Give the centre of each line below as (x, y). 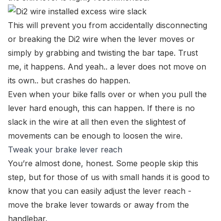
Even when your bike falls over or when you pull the (107, 94)
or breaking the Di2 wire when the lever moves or (101, 39)
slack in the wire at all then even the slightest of (97, 122)
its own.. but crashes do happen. (69, 80)
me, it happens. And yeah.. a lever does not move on (107, 67)
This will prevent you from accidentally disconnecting (108, 25)
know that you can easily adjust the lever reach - (100, 191)
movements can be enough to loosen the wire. (95, 136)
